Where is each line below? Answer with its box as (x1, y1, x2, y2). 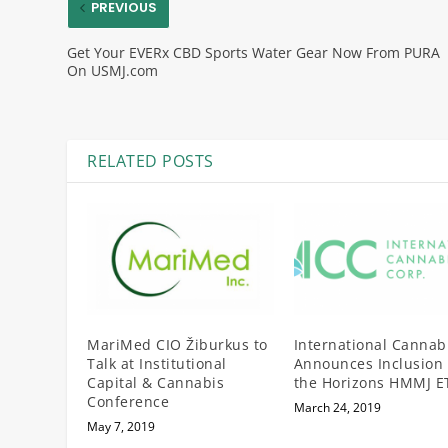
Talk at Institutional (87, 353, 227, 373)
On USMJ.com (67, 60, 159, 80)
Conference (87, 391, 170, 411)
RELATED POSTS (87, 149, 214, 172)
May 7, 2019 (87, 417, 156, 435)
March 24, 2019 (293, 398, 381, 416)
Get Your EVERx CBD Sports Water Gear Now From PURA (67, 42, 441, 62)
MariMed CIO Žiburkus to (87, 334, 268, 354)
